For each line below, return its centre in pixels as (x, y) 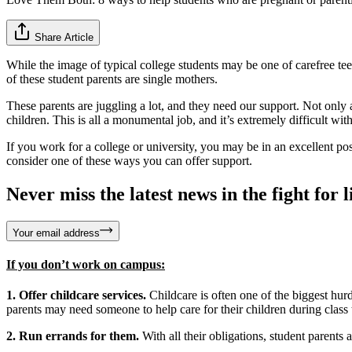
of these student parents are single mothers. (112, 79)
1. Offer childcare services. (76, 295)
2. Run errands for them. (73, 336)
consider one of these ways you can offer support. (129, 160)
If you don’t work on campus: (86, 264)
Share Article (64, 37)
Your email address (56, 233)
